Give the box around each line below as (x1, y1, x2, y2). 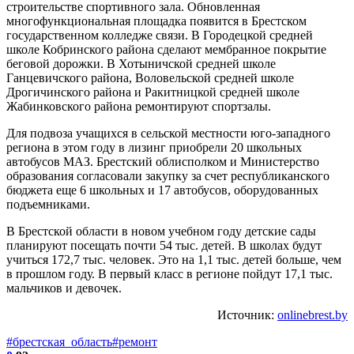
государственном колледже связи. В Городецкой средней (6, 28, 313, 42)
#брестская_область (6, 334, 112, 348)
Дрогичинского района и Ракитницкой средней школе (6, 85, 299, 99)
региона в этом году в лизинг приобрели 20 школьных (6, 140, 302, 154)
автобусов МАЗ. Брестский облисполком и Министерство (6, 154, 319, 168)
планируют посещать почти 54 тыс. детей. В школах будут (6, 238, 322, 252)
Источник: (217, 307, 277, 322)
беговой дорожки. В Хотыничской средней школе (6, 56, 276, 70)
